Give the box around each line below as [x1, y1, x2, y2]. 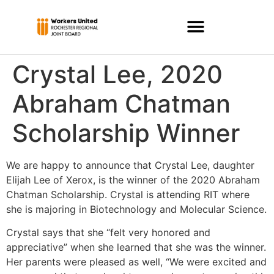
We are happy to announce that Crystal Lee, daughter [6, 159, 254, 171]
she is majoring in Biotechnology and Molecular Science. [6, 203, 267, 215]
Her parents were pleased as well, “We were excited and [6, 256, 267, 268]
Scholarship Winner [12, 118, 240, 148]
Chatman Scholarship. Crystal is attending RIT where [6, 188, 250, 201]
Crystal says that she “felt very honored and [6, 226, 210, 239]
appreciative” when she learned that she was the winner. [6, 241, 266, 254]
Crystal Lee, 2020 [12, 59, 223, 89]
